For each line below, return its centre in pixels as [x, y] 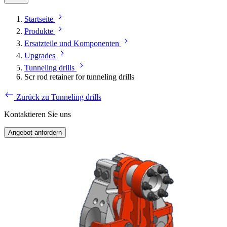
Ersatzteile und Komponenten [72, 44]
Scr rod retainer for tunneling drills [79, 77]
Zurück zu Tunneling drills [59, 97]
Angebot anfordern [35, 133]
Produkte [39, 31]
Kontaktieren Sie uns [37, 115]
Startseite [39, 19]
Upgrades [40, 56]
